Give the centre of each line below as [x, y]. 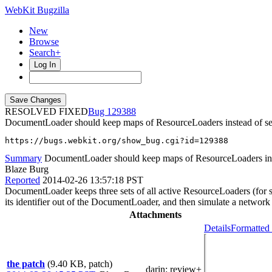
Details [217, 228]
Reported [22, 180]
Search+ [45, 53]
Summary [23, 158]
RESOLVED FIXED [46, 111]
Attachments [155, 215]
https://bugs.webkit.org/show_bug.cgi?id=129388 [117, 141]
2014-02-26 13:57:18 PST [93, 180]
